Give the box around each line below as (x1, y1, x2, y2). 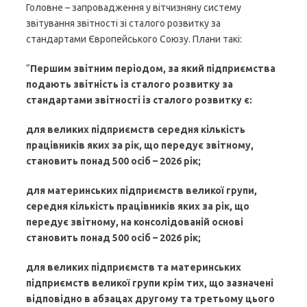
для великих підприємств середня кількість (26, 124, 245, 135)
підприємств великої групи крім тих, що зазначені (26, 278, 273, 288)
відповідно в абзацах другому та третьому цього (26, 293, 275, 304)
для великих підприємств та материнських (26, 262, 241, 273)
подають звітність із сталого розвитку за (26, 79, 233, 90)
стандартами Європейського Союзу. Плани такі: (26, 34, 242, 45)
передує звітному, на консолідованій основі (26, 217, 243, 228)
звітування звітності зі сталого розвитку (26, 18, 209, 29)
